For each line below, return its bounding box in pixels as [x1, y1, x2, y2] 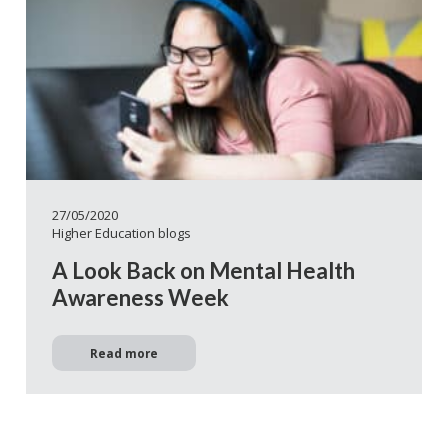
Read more [90, 345, 158, 361]
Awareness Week [52, 284, 229, 312]
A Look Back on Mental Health [52, 257, 355, 285]
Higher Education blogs [52, 223, 191, 242]
